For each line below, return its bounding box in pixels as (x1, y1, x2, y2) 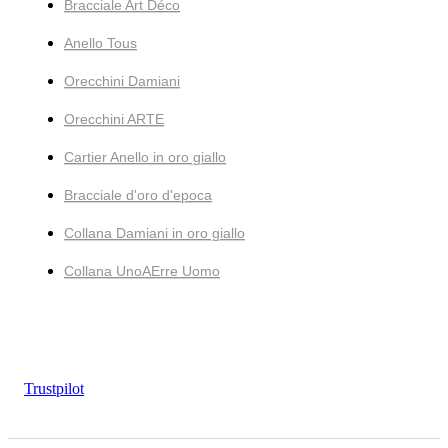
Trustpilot (24, 379, 84, 397)
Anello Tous (64, 34, 137, 51)
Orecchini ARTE (64, 110, 164, 127)
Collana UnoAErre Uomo (64, 262, 220, 279)
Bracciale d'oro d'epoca (64, 186, 212, 203)
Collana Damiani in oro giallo (64, 224, 245, 241)
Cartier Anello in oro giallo (64, 148, 226, 165)
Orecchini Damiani (64, 72, 180, 89)
